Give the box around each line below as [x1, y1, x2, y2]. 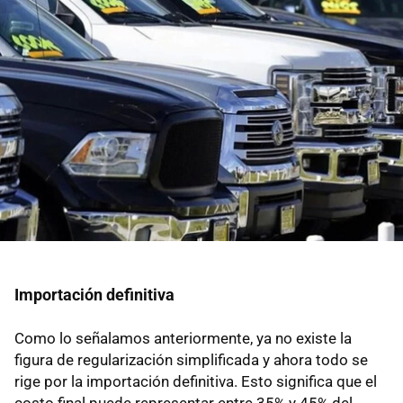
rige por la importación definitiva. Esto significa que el [14, 372, 377, 391]
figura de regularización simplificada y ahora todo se [14, 351, 368, 370]
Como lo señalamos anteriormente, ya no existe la [14, 329, 352, 348]
